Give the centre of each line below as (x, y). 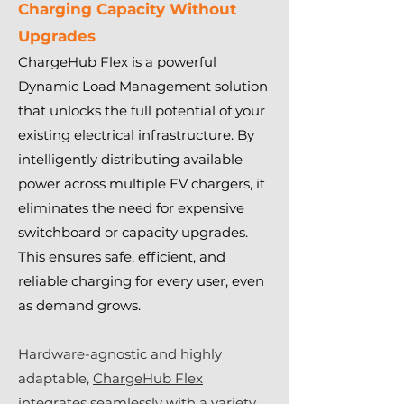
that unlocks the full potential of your (142, 110)
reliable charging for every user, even (141, 281)
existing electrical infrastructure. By (136, 135)
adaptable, (55, 378)
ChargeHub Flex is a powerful (117, 62)
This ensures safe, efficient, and (122, 257)
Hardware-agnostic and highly (120, 354)
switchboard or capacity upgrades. (133, 232)
